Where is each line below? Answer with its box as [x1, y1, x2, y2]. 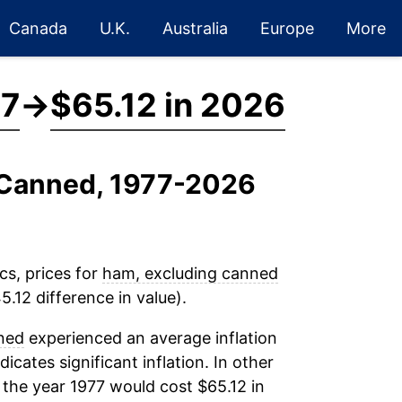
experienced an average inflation [23, 328, 277, 347]
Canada [9, 19, 67, 38]
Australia [162, 19, 228, 38]
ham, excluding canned [101, 264, 278, 283]
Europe [260, 19, 314, 38]
